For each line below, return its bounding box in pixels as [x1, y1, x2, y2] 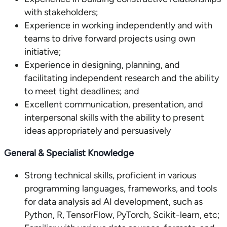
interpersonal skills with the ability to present [24, 112, 204, 123]
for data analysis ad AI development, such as [24, 196, 203, 207]
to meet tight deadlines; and [24, 86, 139, 97]
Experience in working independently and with [24, 20, 212, 31]
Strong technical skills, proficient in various [24, 170, 196, 181]
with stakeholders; [24, 7, 98, 18]
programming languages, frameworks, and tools [24, 183, 217, 194]
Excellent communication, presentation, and [24, 99, 203, 110]
